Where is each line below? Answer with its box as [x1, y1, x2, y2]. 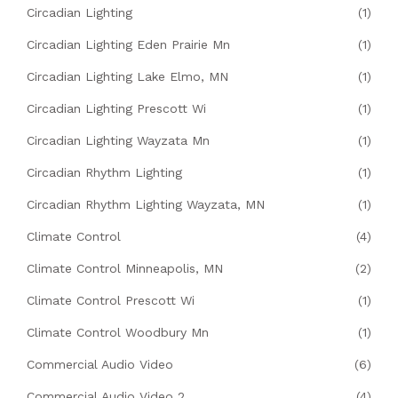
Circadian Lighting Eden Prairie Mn [27, 37, 230, 52]
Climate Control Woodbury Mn [27, 325, 209, 340]
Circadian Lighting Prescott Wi [27, 101, 206, 116]
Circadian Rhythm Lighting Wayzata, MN [27, 197, 265, 212]
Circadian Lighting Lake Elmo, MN [27, 69, 228, 84]
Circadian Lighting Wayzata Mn [27, 133, 210, 148]
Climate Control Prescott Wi [27, 293, 195, 308]
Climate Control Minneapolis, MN [27, 261, 223, 276]
